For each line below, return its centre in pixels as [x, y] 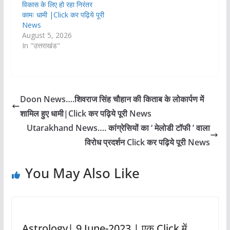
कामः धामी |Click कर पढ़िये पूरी [63, 15]
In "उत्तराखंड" [41, 46]
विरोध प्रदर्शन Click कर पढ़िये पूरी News [148, 142]
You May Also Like [82, 173]
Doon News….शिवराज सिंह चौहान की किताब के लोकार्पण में [112, 99]
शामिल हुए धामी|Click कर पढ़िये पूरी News [85, 114]
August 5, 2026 [47, 35]
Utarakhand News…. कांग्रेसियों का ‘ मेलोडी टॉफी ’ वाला [119, 128]
